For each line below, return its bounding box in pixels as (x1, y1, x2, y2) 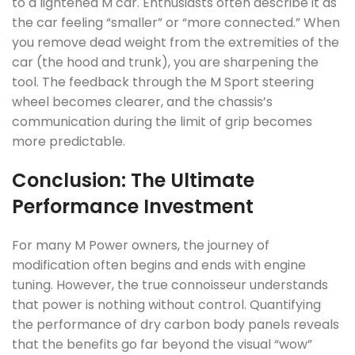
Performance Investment (12, 193, 254, 219)
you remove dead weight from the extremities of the (12, 33, 339, 52)
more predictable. (12, 132, 125, 151)
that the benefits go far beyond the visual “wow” (12, 335, 312, 353)
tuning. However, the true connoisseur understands (12, 276, 328, 294)
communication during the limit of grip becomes (12, 113, 312, 131)
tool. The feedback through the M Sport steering (12, 73, 314, 91)
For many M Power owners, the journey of (12, 236, 269, 254)
